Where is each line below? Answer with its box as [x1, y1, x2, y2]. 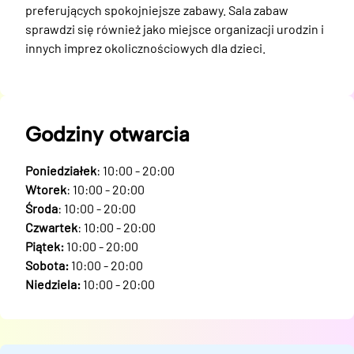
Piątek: [25, 239, 64, 254]
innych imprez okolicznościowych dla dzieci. [25, 40, 265, 55]
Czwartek [25, 220, 77, 235]
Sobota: [25, 258, 69, 273]
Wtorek [25, 182, 66, 197]
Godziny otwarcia [25, 122, 190, 147]
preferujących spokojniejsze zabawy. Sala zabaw [25, 2, 288, 17]
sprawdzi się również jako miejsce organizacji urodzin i [25, 21, 324, 36]
